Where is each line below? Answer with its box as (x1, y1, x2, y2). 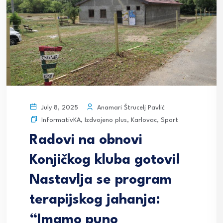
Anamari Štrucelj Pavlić (95, 104, 165, 111)
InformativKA (41, 117, 81, 124)
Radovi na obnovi (29, 133, 142, 148)
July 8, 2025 (39, 105, 78, 111)
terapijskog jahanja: (29, 193, 160, 208)
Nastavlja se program (29, 173, 172, 188)
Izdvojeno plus (85, 117, 127, 124)
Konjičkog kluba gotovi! (29, 153, 180, 168)
